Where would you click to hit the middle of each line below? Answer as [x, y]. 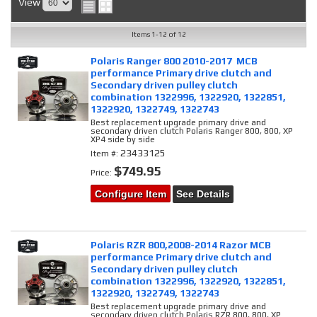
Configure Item [131, 194]
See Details [203, 194]
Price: [103, 173]
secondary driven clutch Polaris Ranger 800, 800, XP [192, 131]
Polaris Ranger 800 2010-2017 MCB [174, 61]
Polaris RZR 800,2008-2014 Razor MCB [181, 244]
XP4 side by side [123, 139]
